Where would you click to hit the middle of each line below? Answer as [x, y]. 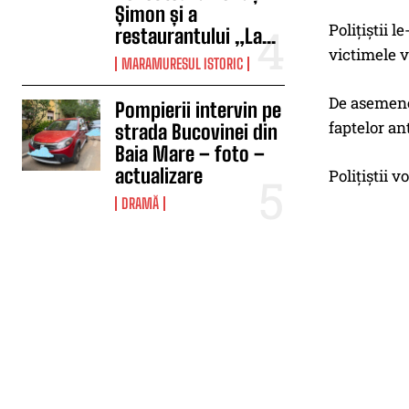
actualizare [159, 176]
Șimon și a [157, 14]
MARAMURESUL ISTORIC [183, 63]
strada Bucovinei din [197, 132]
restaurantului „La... [196, 36]
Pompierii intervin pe [199, 110]
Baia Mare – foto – [190, 154]
